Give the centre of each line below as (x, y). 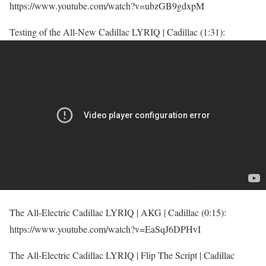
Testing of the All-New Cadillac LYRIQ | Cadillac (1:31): (117, 31)
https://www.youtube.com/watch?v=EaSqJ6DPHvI (105, 229)
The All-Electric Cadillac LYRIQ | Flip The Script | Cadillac (122, 255)
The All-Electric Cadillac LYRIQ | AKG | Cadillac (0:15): (118, 212)
